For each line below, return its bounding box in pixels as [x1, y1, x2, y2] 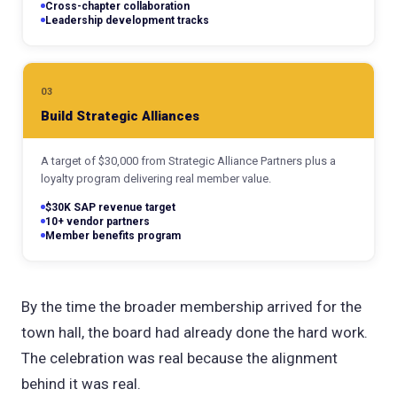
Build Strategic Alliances [40, 108, 199, 125]
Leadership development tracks [44, 14, 209, 27]
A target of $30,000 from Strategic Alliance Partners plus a [40, 154, 336, 168]
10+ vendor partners [44, 215, 150, 229]
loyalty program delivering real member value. [40, 172, 271, 186]
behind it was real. [21, 374, 141, 393]
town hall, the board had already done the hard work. [21, 323, 368, 341]
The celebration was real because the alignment [21, 348, 338, 367]
